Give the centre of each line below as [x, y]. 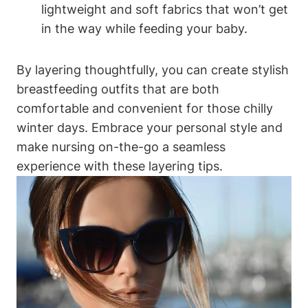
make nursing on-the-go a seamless [121, 146]
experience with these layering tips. [120, 166]
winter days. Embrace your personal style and [150, 127]
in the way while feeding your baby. [144, 28]
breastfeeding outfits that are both [118, 89]
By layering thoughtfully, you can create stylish [153, 69]
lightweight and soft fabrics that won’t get [165, 9]
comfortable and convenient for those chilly [145, 108]
